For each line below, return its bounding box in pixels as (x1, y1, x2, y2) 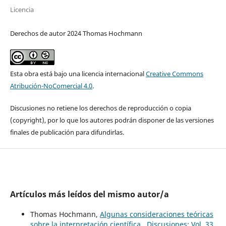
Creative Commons (145, 69, 203, 79)
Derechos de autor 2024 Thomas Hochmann (10, 29, 142, 38)
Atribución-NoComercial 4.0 (10, 81, 92, 91)
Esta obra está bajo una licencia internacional (10, 69, 146, 79)
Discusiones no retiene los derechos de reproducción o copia (10, 103, 191, 113)
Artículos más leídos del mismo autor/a (10, 189, 169, 200)
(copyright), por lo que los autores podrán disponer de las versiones (10, 116, 214, 125)
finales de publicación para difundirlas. (10, 128, 126, 137)
